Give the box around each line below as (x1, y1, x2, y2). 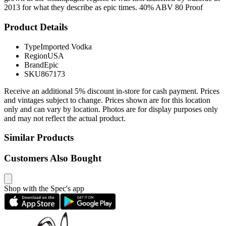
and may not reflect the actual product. (4, 114, 126, 123)
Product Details (4, 21, 68, 32)
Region (24, 51, 47, 60)
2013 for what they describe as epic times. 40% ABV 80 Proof (4, 3, 203, 12)
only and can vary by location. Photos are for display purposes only (4, 104, 218, 114)
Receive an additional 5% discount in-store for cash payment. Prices (4, 86, 219, 95)
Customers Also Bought (4, 153, 101, 164)
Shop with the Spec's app (4, 184, 84, 193)
